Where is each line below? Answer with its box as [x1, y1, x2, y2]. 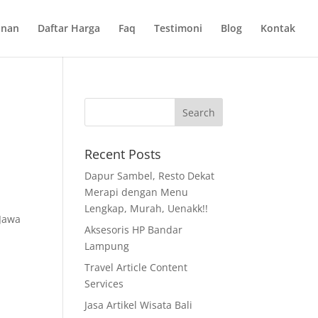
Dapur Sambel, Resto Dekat [84, 169, 215, 182]
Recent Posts [84, 146, 162, 163]
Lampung [84, 239, 130, 253]
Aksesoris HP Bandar [84, 223, 183, 236]
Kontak [261, 21, 295, 35]
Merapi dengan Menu [84, 185, 189, 199]
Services [84, 277, 124, 290]
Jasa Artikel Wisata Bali [84, 298, 193, 312]
